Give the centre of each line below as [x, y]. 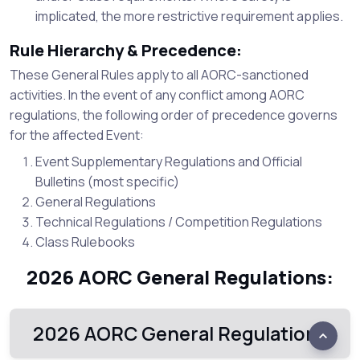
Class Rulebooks [85, 242]
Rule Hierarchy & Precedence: [126, 50]
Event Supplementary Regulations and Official [169, 162]
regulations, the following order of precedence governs [174, 115]
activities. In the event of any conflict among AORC [157, 95]
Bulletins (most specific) [107, 182]
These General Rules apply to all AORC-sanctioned [159, 75]
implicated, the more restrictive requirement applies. [189, 16]
